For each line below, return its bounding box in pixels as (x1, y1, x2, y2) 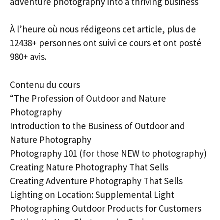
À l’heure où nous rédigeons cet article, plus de (10, 23, 196, 35)
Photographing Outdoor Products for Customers (10, 202, 201, 214)
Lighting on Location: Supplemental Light (10, 188, 174, 200)
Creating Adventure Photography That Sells (10, 174, 183, 187)
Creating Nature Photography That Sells (10, 161, 168, 173)
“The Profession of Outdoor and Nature (10, 92, 166, 104)
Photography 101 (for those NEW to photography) (10, 147, 207, 159)
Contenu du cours (10, 78, 80, 90)
